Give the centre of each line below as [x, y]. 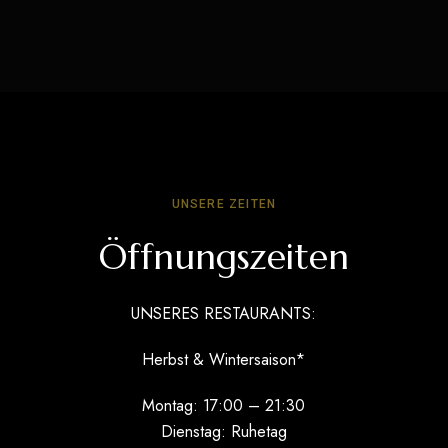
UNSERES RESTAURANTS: [224, 314]
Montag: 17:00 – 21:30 [224, 406]
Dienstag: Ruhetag [223, 432]
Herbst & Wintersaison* [224, 360]
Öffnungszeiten [223, 257]
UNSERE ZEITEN [224, 204]
